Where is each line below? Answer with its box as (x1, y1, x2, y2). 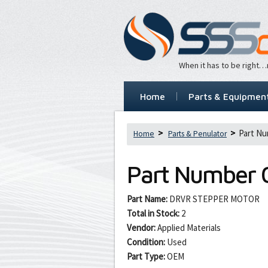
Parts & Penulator (168, 128, 227, 139)
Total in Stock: (127, 207, 179, 219)
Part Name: (127, 193, 167, 205)
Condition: (127, 236, 165, 248)
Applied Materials (157, 221, 221, 233)
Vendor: (127, 221, 156, 233)
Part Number (127, 160, 261, 188)
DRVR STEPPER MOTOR (169, 193, 260, 205)
